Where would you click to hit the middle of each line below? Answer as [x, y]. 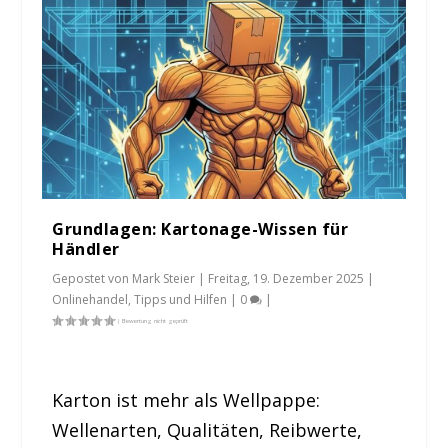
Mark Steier [164, 279]
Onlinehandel [90, 300]
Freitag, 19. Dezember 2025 [286, 279]
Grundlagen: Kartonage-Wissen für [200, 229]
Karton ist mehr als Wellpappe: [186, 399]
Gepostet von [92, 279]
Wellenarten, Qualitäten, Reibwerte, [207, 429]
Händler [86, 249]
